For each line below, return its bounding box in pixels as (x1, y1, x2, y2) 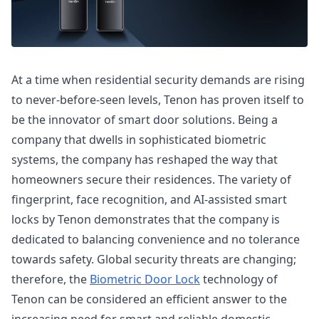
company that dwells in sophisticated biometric (11, 132, 266, 147)
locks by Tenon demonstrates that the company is (11, 211, 280, 227)
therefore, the (11, 271, 90, 287)
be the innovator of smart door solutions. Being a (11, 112, 278, 127)
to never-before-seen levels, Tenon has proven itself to (11, 92, 304, 108)
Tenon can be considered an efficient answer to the (11, 291, 287, 307)
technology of (200, 271, 278, 287)
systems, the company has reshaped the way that (11, 152, 278, 167)
